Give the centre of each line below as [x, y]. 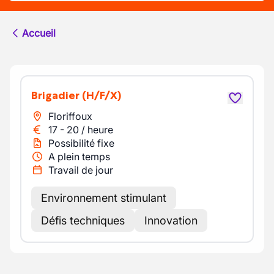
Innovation [171, 220]
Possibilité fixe [81, 143]
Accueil [39, 33]
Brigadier [59, 95]
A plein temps [79, 157]
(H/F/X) [102, 95]
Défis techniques [83, 220]
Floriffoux [70, 116]
